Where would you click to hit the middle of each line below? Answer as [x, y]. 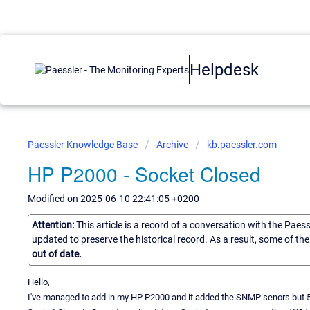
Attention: [54, 225]
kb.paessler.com [242, 145]
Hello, [39, 282]
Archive [172, 145]
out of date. [57, 254]
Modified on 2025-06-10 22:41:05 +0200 [113, 199]
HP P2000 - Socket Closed [144, 174]
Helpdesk [224, 70]
